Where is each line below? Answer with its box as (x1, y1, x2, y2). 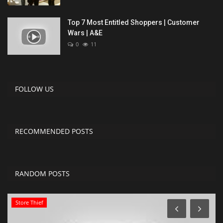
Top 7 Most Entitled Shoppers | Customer (68, 18, 200, 27)
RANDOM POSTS (15, 169, 70, 179)
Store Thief (15, 199, 43, 207)
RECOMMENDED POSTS (15, 126, 93, 136)
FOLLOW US (15, 84, 54, 94)
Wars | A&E (68, 29, 103, 37)
